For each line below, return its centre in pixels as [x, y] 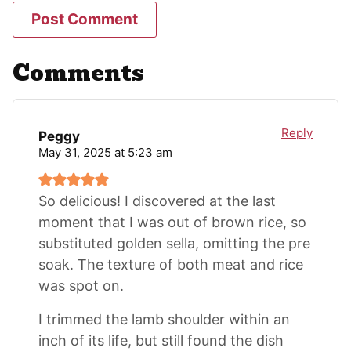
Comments [78, 73]
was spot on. [81, 285]
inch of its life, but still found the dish [161, 340]
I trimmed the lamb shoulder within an [164, 319]
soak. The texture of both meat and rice [171, 264]
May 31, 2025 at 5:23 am [105, 152]
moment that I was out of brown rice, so [172, 222]
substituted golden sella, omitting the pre [174, 243]
